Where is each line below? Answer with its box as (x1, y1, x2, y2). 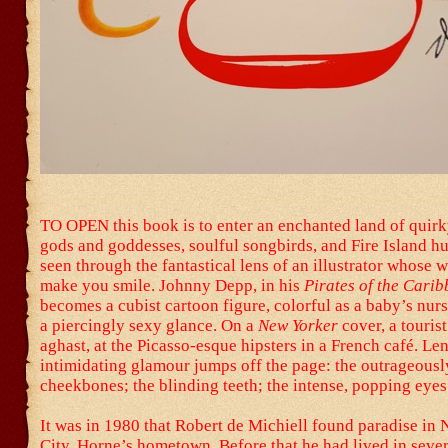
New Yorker (258, 316, 338, 335)
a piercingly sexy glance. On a (40, 316, 258, 335)
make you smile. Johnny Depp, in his (40, 276, 304, 295)
